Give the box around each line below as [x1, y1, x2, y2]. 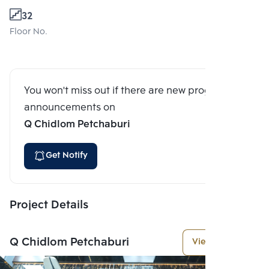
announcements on [24, 99, 115, 116]
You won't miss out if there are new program [24, 82, 229, 99]
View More [192, 235, 235, 249]
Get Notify [46, 148, 88, 163]
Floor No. [10, 25, 47, 39]
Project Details [10, 196, 88, 214]
